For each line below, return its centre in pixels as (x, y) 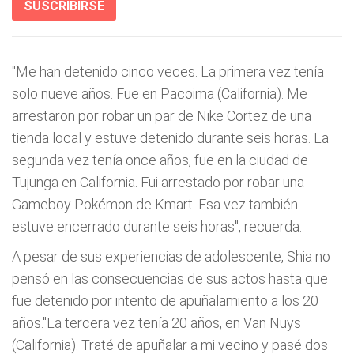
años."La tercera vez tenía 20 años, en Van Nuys (156, 323)
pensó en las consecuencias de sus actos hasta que (170, 279)
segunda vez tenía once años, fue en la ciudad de (160, 160)
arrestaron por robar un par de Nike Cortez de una (162, 116)
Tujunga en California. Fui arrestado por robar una (158, 182)
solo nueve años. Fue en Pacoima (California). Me (160, 94)
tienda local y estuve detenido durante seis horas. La (170, 138)
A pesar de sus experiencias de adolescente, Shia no (171, 256)
